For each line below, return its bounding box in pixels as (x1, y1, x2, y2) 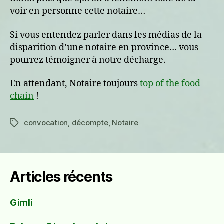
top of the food (140, 78, 200, 90)
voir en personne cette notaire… (10, 5, 145, 17)
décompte (71, 118, 108, 128)
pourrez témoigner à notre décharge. (10, 54, 166, 66)
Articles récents (10, 168, 112, 186)
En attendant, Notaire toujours (10, 78, 140, 90)
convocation (24, 118, 68, 128)
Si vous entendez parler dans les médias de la (10, 29, 202, 41)
